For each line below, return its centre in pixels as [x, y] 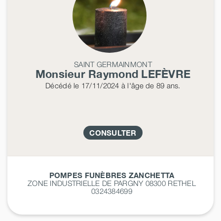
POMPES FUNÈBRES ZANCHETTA [112, 175]
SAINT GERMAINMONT [113, 64]
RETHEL [182, 183]
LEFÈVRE [166, 74]
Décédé [58, 85]
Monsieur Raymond [88, 74]
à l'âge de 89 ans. [150, 85]
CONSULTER [113, 132]
